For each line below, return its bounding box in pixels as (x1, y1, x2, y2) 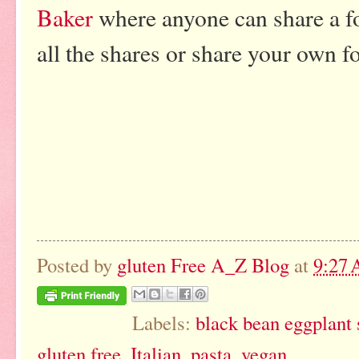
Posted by (37, 252, 117, 279)
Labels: (131, 309, 196, 337)
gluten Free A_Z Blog (117, 252, 289, 279)
